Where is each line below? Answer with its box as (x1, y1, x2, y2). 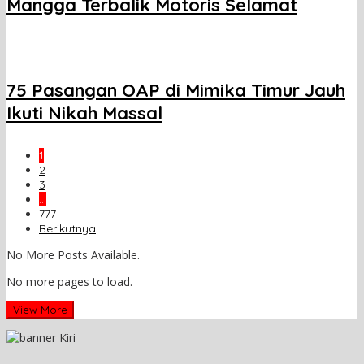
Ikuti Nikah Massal (6, 102, 162, 125)
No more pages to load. (6, 274, 132, 290)
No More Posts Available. (6, 247, 140, 263)
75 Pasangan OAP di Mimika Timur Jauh (6, 79, 345, 102)
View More (13, 303, 67, 317)
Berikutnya (39, 221, 96, 236)
